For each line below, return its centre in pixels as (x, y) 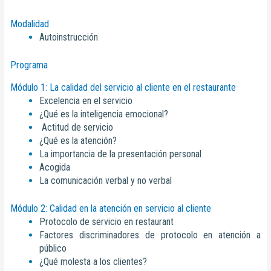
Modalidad (30, 24)
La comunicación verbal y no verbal (106, 181)
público (53, 249)
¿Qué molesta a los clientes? (93, 262)
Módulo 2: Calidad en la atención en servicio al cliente (111, 209)
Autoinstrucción (69, 38)
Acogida (55, 168)
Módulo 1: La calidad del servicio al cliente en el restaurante (123, 88)
